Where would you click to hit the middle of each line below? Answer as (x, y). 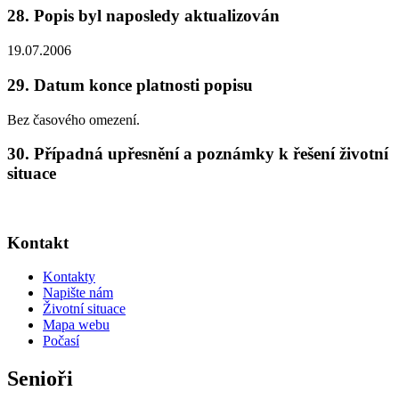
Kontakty (69, 277)
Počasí (61, 341)
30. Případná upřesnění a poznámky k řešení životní (198, 154)
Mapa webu (76, 325)
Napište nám (78, 293)
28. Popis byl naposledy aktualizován (143, 16)
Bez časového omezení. (73, 119)
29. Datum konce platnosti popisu (130, 85)
